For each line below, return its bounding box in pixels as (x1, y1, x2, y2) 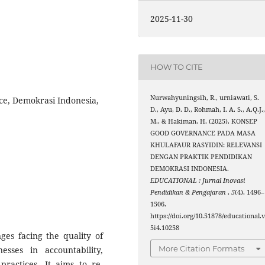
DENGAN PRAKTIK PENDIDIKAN (150, 152, 253, 161)
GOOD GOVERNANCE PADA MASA (150, 128, 256, 137)
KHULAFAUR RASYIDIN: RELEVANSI (150, 140, 263, 149)
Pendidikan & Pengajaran (150, 188, 228, 196)
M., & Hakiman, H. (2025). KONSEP (150, 117, 258, 125)
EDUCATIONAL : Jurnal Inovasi (150, 176, 245, 185)
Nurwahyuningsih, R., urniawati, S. (150, 93, 260, 102)
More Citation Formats (159, 244, 245, 254)
